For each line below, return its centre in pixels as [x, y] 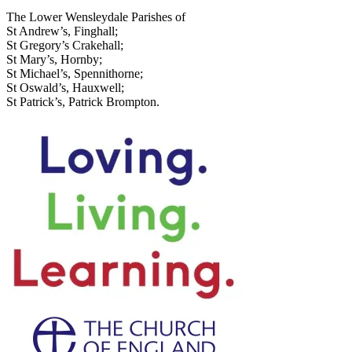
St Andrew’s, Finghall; [62, 31]
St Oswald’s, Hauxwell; [65, 88]
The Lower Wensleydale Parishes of [96, 17]
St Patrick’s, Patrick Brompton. [83, 102]
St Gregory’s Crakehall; [65, 46]
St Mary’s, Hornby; [54, 60]
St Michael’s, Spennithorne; [75, 74]
